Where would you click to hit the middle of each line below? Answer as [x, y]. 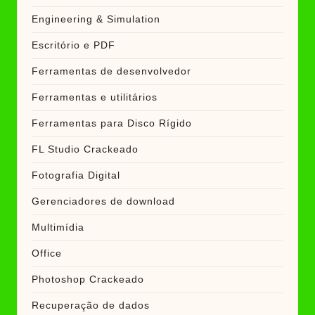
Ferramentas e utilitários [95, 98]
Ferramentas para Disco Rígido [112, 124]
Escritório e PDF [73, 46]
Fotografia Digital [76, 176]
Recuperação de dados [91, 306]
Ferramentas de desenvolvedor [111, 72]
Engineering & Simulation [96, 20]
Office [47, 254]
